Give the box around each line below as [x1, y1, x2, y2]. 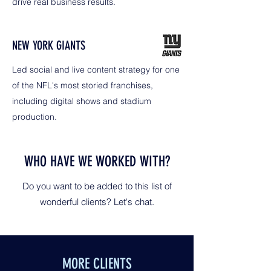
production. [12, 111, 57, 122]
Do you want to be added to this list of [22, 180, 172, 192]
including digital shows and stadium [12, 96, 151, 106]
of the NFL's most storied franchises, [12, 80, 153, 91]
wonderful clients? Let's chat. [39, 196, 154, 207]
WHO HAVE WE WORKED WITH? [24, 153, 170, 170]
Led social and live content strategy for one [12, 64, 180, 75]
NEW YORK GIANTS [12, 38, 85, 53]
